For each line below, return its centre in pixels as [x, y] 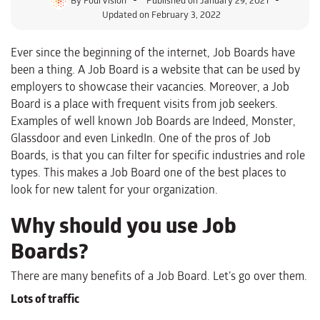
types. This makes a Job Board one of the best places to [149, 172]
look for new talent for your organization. [114, 189]
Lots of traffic [45, 299]
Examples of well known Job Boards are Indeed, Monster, [153, 121]
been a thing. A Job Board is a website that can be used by [155, 69]
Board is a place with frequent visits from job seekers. [144, 104]
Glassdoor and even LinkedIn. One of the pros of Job [141, 138]
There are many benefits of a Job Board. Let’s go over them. [159, 276]
